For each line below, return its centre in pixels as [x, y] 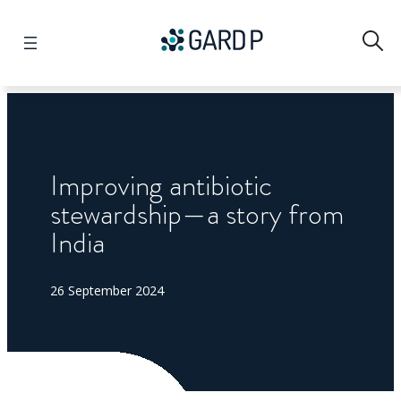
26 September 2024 [107, 291]
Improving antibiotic [161, 185]
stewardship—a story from [197, 213]
